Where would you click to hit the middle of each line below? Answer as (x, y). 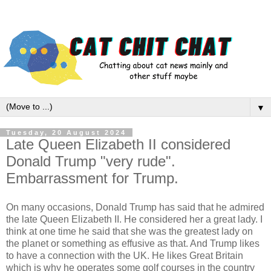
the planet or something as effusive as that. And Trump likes (133, 244)
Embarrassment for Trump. (92, 178)
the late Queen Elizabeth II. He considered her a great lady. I (134, 220)
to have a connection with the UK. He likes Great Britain (125, 256)
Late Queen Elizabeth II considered (118, 145)
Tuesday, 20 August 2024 (66, 133)
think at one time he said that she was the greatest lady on (129, 232)
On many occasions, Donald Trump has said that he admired (135, 207)
